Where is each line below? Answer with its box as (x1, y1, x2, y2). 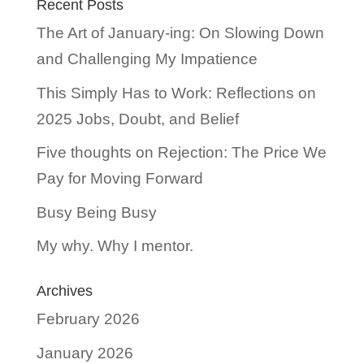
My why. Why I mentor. (36, 237, 193, 255)
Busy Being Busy (36, 203, 157, 221)
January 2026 (36, 344, 133, 362)
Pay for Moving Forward (36, 170, 203, 188)
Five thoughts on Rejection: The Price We (36, 144, 327, 162)
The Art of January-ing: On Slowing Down (36, 24, 324, 42)
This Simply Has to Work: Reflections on (36, 84, 316, 102)
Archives (36, 283, 93, 300)
